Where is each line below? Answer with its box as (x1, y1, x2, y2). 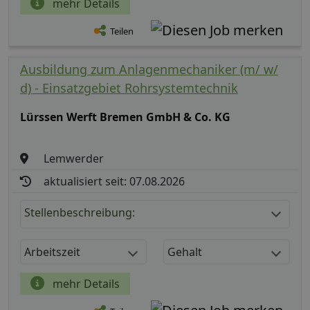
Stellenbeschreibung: (24, 205, 135, 221)
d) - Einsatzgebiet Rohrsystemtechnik (20, 80, 238, 97)
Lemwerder (44, 151, 104, 167)
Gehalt (167, 244, 202, 260)
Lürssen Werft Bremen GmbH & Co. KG (20, 109, 230, 125)
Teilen (110, 25, 134, 38)
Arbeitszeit (24, 244, 80, 260)
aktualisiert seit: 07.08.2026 (44, 174, 185, 190)
